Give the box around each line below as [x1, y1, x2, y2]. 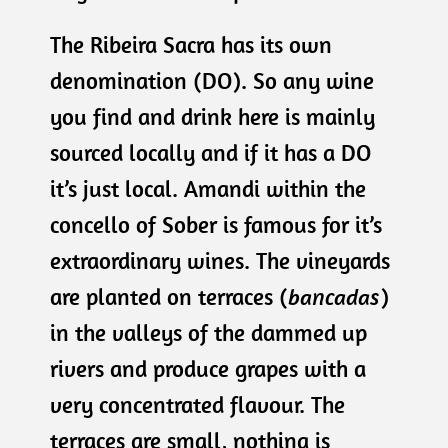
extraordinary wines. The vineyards [50, 246, 390, 275]
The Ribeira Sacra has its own [50, 30, 332, 59]
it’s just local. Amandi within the [50, 174, 366, 203]
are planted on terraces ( [50, 282, 288, 311]
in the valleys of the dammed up [50, 318, 367, 347]
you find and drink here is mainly [50, 102, 375, 131]
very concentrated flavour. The [50, 390, 345, 419]
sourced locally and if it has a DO [50, 138, 371, 167]
